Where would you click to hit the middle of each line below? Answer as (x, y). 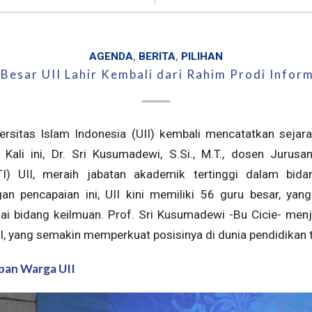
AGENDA (111, 56)
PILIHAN (202, 56)
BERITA (157, 56)
